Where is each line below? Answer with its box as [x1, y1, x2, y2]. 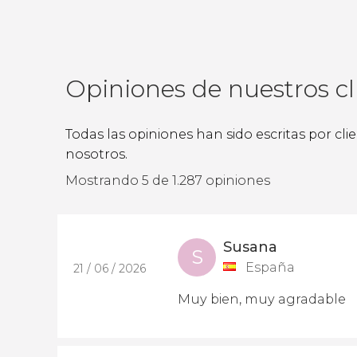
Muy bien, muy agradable [178, 292, 346, 307]
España [245, 260, 295, 275]
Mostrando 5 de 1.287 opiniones [65, 173, 270, 188]
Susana [223, 238, 277, 256]
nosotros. [65, 147, 127, 162]
